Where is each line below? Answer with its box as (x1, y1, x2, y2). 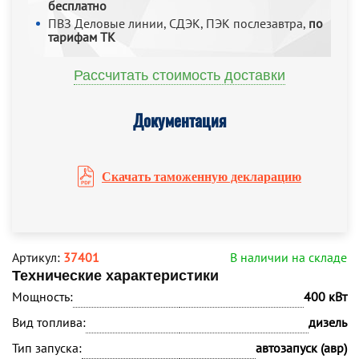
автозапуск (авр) (256, 340, 347, 356)
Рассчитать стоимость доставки (74, 67, 285, 83)
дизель (309, 314, 347, 330)
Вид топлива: (12, 314, 86, 330)
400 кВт (304, 288, 347, 305)
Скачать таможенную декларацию (102, 170, 301, 184)
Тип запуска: (12, 340, 82, 356)
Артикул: (12, 249, 63, 265)
